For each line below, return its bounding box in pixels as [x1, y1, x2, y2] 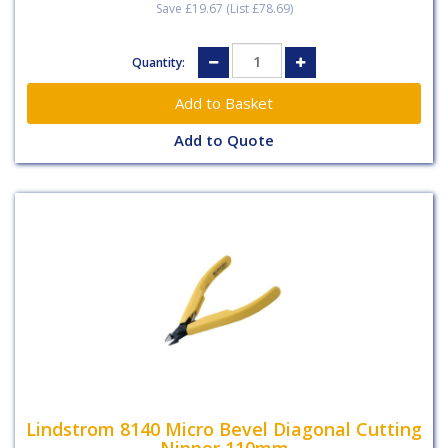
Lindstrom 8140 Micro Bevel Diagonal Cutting [26, 416, 422, 441]
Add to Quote [174, 130, 274, 151]
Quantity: [132, 53, 188, 71]
